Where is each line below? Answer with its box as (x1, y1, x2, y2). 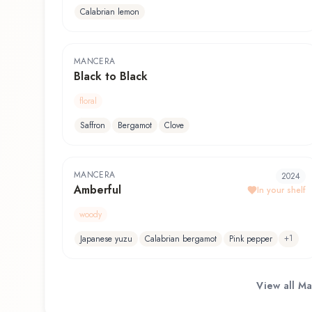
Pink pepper (229, 233, 272, 246)
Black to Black (74, 68, 148, 85)
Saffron (80, 119, 105, 132)
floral (79, 95, 97, 108)
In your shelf (257, 184, 306, 197)
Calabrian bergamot (145, 233, 217, 246)
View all (256, 278, 299, 292)
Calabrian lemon (80, 6, 139, 19)
